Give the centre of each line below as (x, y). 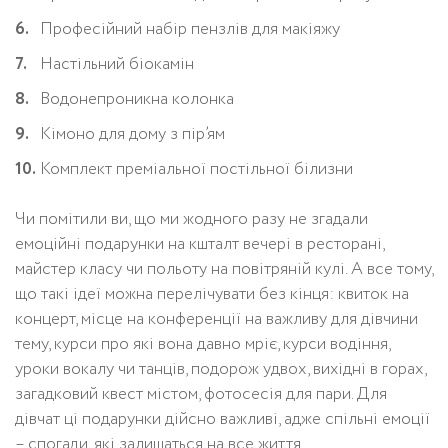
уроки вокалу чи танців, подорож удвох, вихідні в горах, (220, 369)
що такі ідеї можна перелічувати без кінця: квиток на (212, 294)
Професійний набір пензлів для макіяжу (190, 29)
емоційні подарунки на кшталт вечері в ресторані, (199, 244)
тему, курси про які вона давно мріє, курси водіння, (202, 344)
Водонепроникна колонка (137, 99)
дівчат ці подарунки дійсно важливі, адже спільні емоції (222, 419)
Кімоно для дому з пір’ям (132, 134)
